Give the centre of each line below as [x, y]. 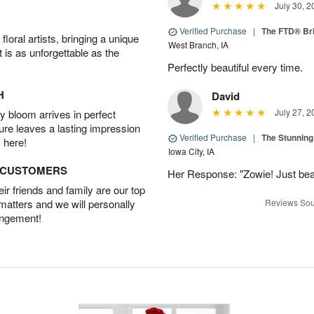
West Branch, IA [198, 45]
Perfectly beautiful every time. [235, 67]
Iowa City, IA [191, 151]
